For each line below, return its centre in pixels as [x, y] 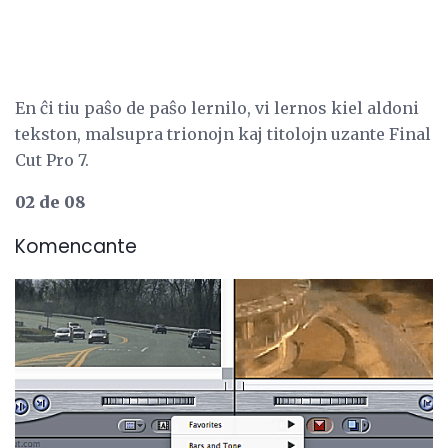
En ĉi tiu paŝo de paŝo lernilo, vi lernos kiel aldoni [217, 108]
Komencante [76, 246]
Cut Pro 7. [52, 160]
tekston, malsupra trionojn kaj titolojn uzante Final [223, 134]
